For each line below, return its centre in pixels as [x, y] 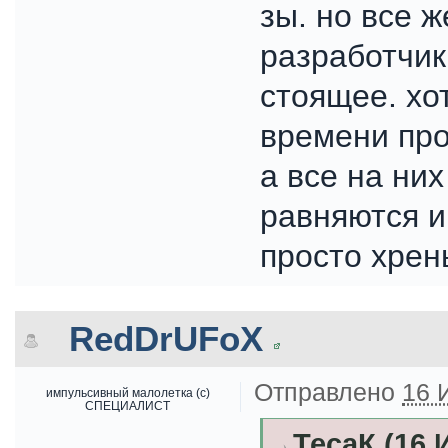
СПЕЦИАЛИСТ [127, 405]
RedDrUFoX [166, 338]
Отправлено [328, 392]
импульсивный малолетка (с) [127, 392]
